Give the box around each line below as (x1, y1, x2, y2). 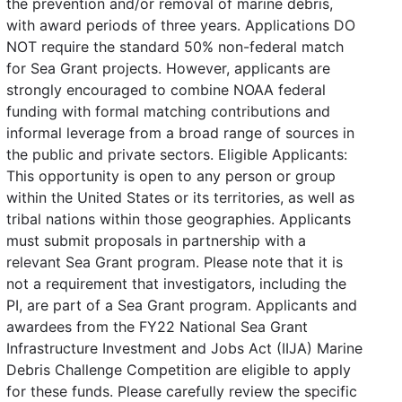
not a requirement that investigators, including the (6, 274, 346, 293)
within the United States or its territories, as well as (6, 188, 354, 206)
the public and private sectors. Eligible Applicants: (6, 144, 347, 163)
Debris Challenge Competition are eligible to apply (6, 360, 351, 379)
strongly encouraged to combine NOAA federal (6, 80, 326, 99)
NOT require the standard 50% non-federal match (6, 37, 344, 56)
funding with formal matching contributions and (6, 101, 330, 120)
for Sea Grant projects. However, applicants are (6, 58, 330, 77)
